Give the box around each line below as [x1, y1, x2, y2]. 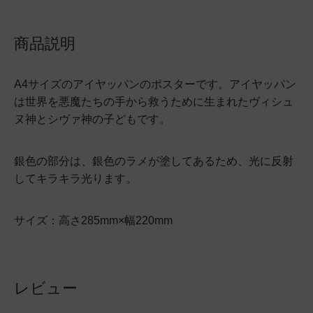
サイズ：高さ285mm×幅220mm [14, 214, 173, 226]
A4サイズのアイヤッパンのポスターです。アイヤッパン [14, 78, 296, 90]
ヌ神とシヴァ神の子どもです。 [14, 113, 170, 125]
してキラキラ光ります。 [14, 173, 137, 184]
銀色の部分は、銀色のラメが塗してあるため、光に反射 [14, 155, 293, 167]
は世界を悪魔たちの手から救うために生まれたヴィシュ [14, 96, 293, 108]
